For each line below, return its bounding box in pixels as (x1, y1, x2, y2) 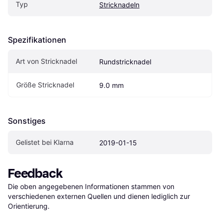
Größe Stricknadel (16, 81, 74, 89)
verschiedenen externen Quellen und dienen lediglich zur (8, 192, 190, 201)
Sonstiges (8, 116, 46, 126)
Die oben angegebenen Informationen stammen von (8, 182, 174, 191)
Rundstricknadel (99, 57, 151, 66)
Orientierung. (8, 202, 50, 211)
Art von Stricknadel (16, 57, 77, 66)
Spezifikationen (8, 35, 66, 45)
